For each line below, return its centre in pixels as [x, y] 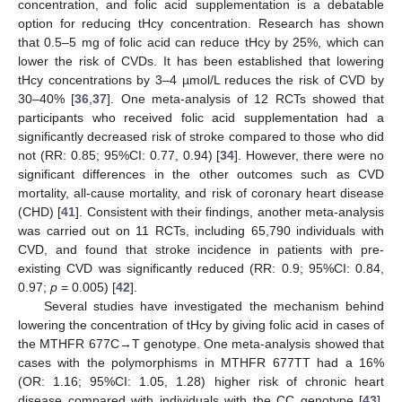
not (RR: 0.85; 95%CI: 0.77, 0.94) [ [119, 155]
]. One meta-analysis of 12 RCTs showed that [245, 98]
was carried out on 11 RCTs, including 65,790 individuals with [201, 230]
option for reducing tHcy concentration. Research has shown [201, 23]
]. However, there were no [310, 155]
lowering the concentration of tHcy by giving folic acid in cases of [201, 324]
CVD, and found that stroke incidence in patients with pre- [201, 249]
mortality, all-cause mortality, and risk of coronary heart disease [201, 192]
